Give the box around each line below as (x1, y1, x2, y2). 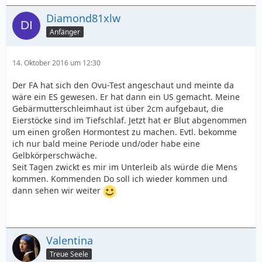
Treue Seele (50, 249, 88, 259)
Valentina (46, 233, 93, 247)
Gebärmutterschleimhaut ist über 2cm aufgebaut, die (12, 103, 223, 114)
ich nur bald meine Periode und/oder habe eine (12, 138, 200, 149)
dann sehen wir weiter (12, 185, 103, 196)
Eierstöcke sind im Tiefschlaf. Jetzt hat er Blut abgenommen (12, 115, 247, 126)
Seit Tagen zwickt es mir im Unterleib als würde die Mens (12, 161, 237, 173)
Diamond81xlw (46, 11, 120, 25)
